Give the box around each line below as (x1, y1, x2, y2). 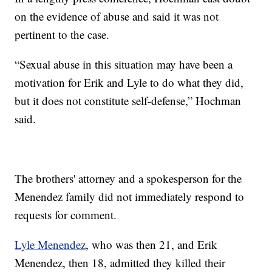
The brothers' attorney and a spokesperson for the (15, 170, 242, 186)
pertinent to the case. (15, 26, 110, 42)
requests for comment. (15, 206, 117, 222)
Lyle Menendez (15, 236, 86, 252)
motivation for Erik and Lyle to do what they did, (15, 74, 244, 90)
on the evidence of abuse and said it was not (15, 8, 219, 24)
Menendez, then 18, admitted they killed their (15, 254, 226, 270)
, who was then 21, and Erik (86, 236, 218, 252)
